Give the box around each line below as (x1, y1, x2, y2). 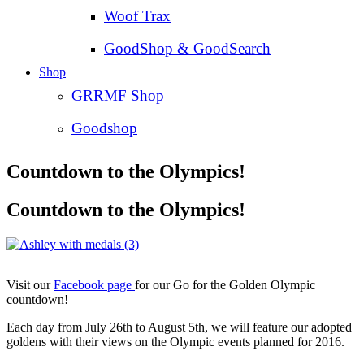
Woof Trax (104, 7, 171, 25)
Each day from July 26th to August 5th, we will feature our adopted (6, 320, 352, 335)
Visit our (6, 278, 54, 292)
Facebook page (54, 278, 135, 292)
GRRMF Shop (71, 87, 164, 105)
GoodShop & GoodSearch (104, 40, 271, 58)
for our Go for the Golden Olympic (135, 278, 315, 292)
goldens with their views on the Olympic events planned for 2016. (6, 335, 344, 349)
